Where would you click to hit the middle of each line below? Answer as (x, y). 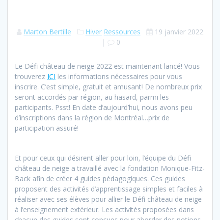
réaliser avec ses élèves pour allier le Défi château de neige (108, 199)
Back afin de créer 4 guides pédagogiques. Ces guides (100, 179)
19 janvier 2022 (179, 32)
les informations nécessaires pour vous (119, 77)
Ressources (122, 32)
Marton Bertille (47, 32)
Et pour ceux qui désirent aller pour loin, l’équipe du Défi (103, 158)
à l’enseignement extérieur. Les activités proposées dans (104, 210)
